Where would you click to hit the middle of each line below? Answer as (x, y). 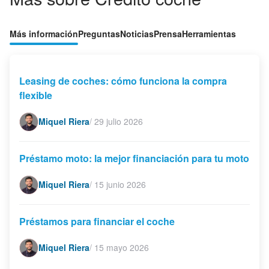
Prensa (168, 33)
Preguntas (99, 33)
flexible (36, 95)
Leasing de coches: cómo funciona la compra (123, 80)
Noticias (137, 33)
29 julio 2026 (119, 122)
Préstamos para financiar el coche (97, 221)
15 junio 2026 (120, 185)
